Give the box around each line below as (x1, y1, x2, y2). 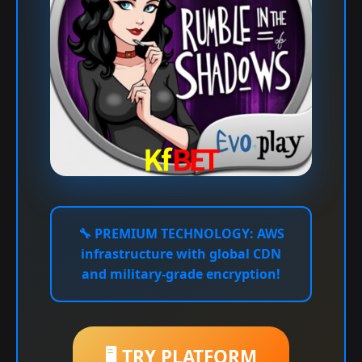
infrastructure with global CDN (81, 245, 281, 263)
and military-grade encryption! (82, 265, 280, 284)
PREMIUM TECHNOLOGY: (94, 225, 254, 243)
